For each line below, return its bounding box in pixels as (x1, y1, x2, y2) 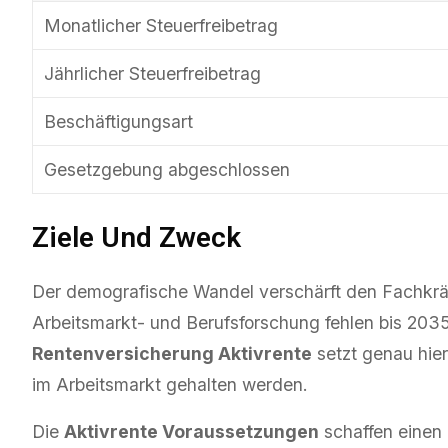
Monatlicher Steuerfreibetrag (44, 15, 279, 37)
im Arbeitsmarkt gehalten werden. (32, 373, 308, 395)
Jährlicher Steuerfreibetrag (44, 63, 262, 85)
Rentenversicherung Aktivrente (32, 342, 312, 364)
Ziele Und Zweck (32, 220, 241, 254)
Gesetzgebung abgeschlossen (44, 159, 291, 181)
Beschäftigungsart (44, 111, 194, 133)
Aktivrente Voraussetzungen (64, 420, 319, 442)
